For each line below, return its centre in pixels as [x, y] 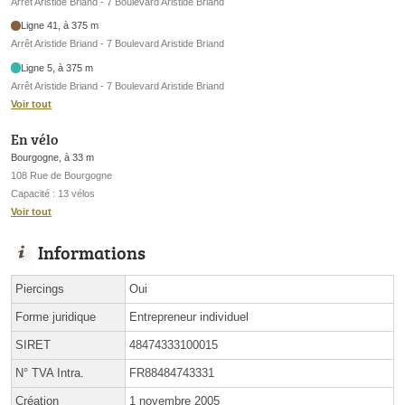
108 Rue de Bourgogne [61, 176]
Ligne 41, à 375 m [60, 26]
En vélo [34, 140]
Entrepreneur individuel [189, 317]
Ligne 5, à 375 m [57, 67]
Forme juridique [56, 317]
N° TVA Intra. [50, 373]
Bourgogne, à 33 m [52, 158]
